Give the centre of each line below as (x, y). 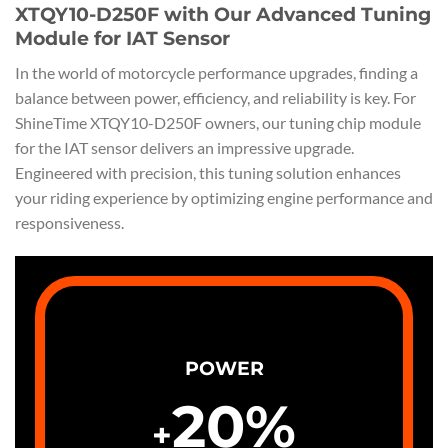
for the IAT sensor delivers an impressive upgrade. (184, 147)
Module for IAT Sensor (122, 38)
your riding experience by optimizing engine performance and (224, 197)
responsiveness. (69, 222)
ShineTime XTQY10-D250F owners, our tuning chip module (218, 122)
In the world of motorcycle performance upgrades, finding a (216, 72)
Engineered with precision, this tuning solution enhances (208, 172)
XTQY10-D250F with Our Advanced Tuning (223, 14)
